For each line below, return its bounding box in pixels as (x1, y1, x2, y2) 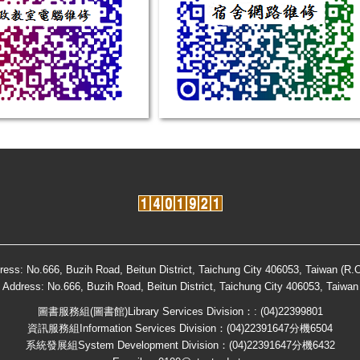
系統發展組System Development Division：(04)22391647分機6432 (25, 338, 335, 351)
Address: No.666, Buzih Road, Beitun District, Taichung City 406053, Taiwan (2, 280, 358, 292)
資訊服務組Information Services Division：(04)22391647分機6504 (27, 321, 333, 334)
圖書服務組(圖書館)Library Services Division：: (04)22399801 (37, 305, 323, 317)
